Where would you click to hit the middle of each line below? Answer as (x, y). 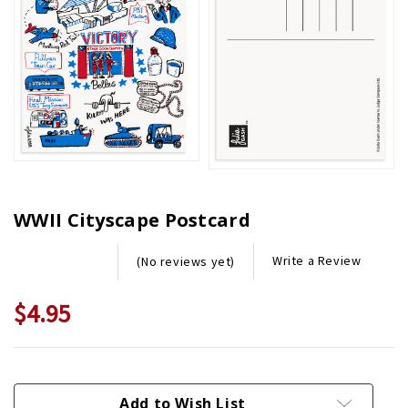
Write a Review (317, 261)
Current (45, 371)
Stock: (38, 393)
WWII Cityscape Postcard (132, 219)
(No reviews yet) (186, 261)
